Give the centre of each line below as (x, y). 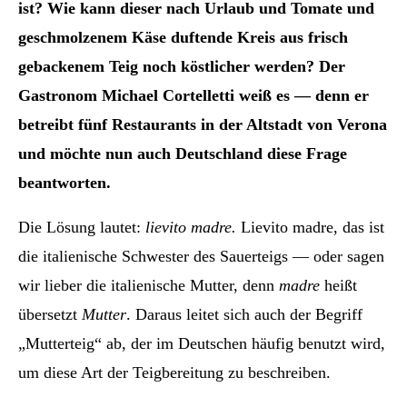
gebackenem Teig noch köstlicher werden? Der (182, 66)
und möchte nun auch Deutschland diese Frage (183, 153)
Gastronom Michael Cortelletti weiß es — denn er (194, 95)
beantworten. (65, 182)
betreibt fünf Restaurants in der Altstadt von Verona (203, 124)
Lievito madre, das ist (310, 227)
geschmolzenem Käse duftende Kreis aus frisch (183, 37)
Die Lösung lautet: (82, 227)
